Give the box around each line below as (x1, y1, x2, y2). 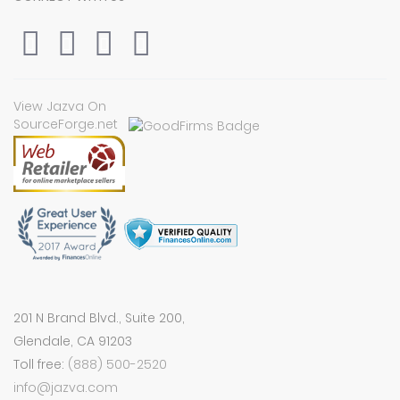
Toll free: (13, 355, 68, 374)
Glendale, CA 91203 (13, 332, 132, 351)
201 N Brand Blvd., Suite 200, (13, 309, 185, 328)
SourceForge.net (13, 115, 118, 134)
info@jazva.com (13, 379, 118, 397)
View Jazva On (13, 97, 106, 116)
